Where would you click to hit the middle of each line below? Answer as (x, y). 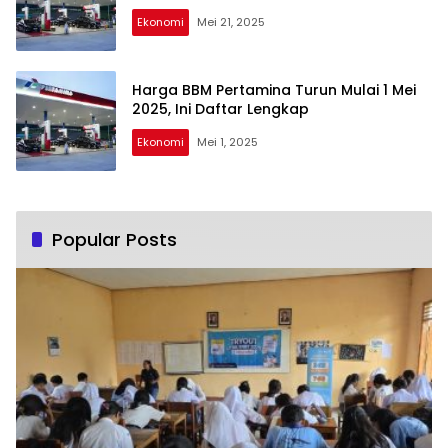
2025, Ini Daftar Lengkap (220, 108)
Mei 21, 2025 (231, 21)
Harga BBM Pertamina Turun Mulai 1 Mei (274, 89)
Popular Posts (114, 239)
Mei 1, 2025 (227, 141)
